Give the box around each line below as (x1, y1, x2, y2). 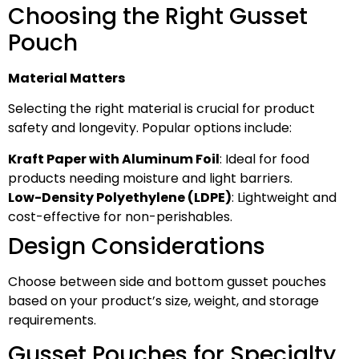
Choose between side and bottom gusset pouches (8, 272, 326, 291)
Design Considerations (8, 230, 265, 262)
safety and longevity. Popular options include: (8, 119, 292, 138)
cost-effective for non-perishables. (8, 207, 232, 226)
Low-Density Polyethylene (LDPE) (8, 188, 232, 207)
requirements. (8, 310, 96, 329)
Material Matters (8, 68, 125, 87)
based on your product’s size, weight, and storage (8, 291, 319, 310)
